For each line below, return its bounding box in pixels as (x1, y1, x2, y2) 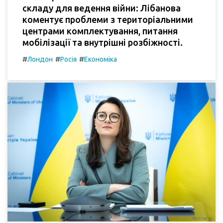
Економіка (84, 55, 117, 64)
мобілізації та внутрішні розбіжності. (22, 37, 183, 48)
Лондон (27, 55, 53, 64)
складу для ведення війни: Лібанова (22, 3, 181, 13)
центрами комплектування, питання (22, 26, 178, 36)
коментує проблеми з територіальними (22, 14, 193, 25)
